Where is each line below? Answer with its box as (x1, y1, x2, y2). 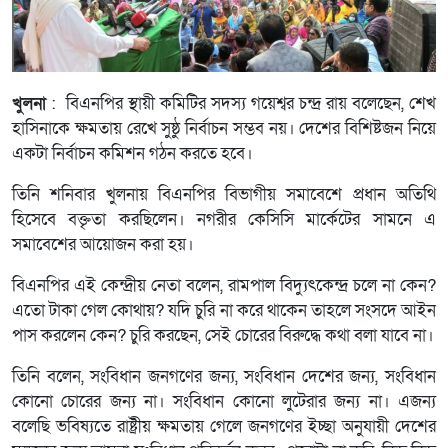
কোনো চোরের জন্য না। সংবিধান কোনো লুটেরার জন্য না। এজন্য (12, 391, 436, 414)
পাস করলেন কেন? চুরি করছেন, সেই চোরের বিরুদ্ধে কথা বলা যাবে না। (12, 325, 434, 348)
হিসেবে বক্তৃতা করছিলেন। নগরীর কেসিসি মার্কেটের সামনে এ (12, 209, 436, 232)
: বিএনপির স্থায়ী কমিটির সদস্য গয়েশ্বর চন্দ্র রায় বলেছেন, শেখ (46, 93, 436, 116)
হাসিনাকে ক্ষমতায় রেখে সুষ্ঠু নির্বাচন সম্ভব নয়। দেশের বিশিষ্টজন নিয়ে (12, 118, 436, 141)
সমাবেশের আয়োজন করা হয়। (12, 234, 194, 257)
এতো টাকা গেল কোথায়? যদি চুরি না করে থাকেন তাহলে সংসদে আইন (12, 300, 436, 323)
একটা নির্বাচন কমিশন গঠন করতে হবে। (12, 143, 253, 166)
